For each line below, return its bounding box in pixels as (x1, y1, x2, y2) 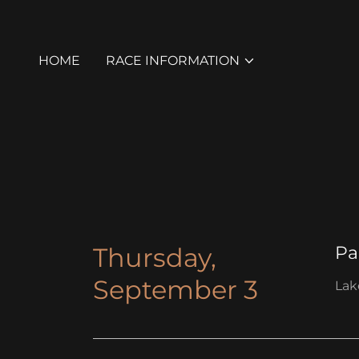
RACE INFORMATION (106, 53, 240, 68)
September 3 (93, 274, 258, 305)
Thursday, (93, 242, 216, 273)
